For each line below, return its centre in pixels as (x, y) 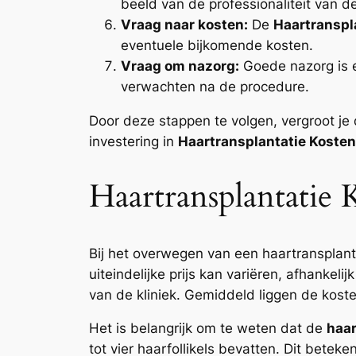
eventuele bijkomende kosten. (217, 46)
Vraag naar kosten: (184, 25)
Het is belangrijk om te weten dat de (208, 329)
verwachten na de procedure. (215, 87)
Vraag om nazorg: (180, 66)
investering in (133, 142)
